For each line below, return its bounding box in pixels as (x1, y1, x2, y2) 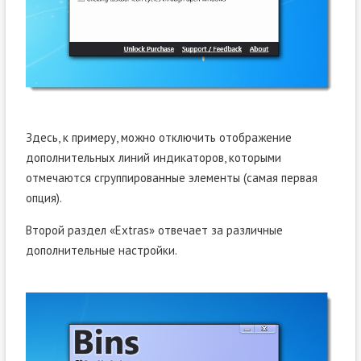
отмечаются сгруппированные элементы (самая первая (25, 169, 317, 185)
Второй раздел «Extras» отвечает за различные (25, 222, 283, 238)
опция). (25, 189, 62, 205)
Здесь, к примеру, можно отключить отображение (25, 129, 292, 145)
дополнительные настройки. (25, 242, 177, 258)
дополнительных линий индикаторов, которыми (25, 149, 281, 165)
